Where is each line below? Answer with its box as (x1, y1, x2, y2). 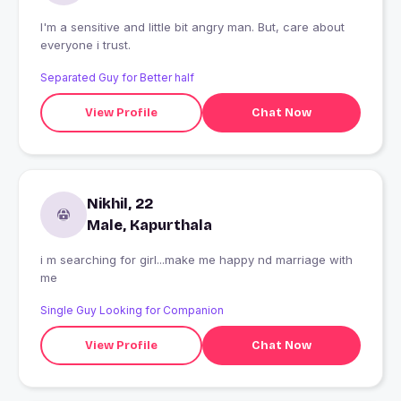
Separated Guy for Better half (40, 71, 194, 85)
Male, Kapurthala (87, 217, 212, 235)
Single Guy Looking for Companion (40, 303, 224, 318)
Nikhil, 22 (87, 195, 153, 213)
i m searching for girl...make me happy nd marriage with (40, 252, 353, 268)
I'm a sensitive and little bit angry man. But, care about (40, 20, 345, 35)
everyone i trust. (40, 38, 131, 53)
